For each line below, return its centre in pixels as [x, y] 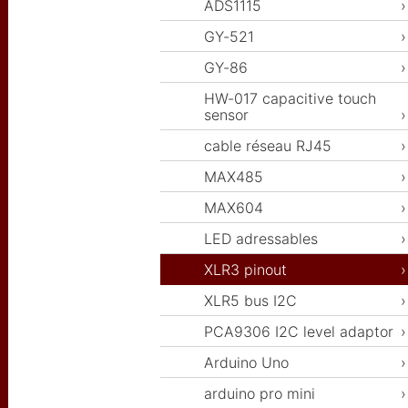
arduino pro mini [260, 394]
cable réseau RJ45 [268, 146]
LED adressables [261, 239]
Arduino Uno [246, 363]
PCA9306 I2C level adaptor [299, 332]
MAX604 [234, 208]
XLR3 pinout [245, 270]
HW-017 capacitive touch [290, 99]
